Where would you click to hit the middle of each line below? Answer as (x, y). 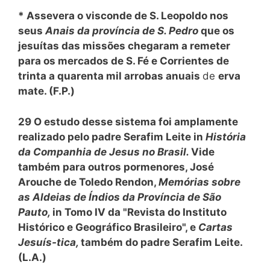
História (226, 137)
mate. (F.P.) (46, 91)
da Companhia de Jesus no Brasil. (105, 152)
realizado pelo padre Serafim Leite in (112, 137)
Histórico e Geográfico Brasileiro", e (108, 227)
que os (218, 31)
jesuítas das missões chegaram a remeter (124, 46)
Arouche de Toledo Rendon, (88, 182)
